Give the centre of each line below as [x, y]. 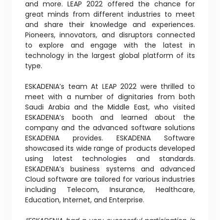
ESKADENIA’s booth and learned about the [110, 117]
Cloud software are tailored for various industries [110, 179]
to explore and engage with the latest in [110, 45]
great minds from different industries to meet [110, 14]
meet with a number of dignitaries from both [110, 96]
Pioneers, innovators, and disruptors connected [110, 35]
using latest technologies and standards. [110, 158]
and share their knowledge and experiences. [110, 24]
